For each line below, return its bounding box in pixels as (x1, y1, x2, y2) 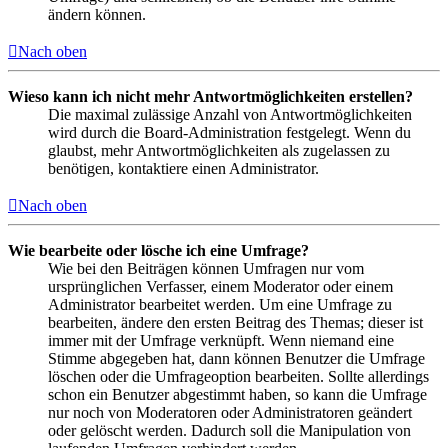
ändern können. (48, 6, 146, 24)
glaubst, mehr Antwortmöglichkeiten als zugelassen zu (48, 142, 390, 160)
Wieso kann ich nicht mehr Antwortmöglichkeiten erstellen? (8, 88, 413, 106)
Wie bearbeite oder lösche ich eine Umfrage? (8, 242, 309, 260)
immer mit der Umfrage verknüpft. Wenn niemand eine (48, 332, 394, 350)
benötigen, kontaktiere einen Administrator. (48, 160, 319, 178)
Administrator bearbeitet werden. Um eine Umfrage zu (48, 296, 392, 314)
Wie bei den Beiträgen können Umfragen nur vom (48, 260, 364, 278)
